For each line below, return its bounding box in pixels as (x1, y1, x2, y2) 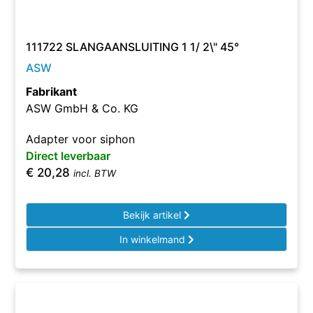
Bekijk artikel (123, 209, 184, 221)
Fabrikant (26, 85, 78, 99)
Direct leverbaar (26, 149, 111, 163)
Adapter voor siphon (26, 132, 136, 146)
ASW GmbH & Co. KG (26, 101, 139, 115)
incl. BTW (73, 168, 117, 179)
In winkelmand (119, 233, 188, 245)
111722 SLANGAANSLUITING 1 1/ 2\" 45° (26, 40, 240, 54)
